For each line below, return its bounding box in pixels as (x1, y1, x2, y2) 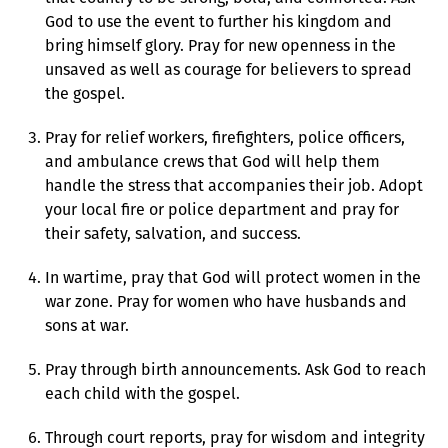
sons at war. (45, 313, 129, 337)
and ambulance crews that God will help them (45, 149, 380, 173)
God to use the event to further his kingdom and (45, 9, 392, 33)
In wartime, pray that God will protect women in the (45, 265, 421, 289)
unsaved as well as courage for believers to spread (45, 57, 412, 81)
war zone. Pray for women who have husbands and (45, 289, 407, 313)
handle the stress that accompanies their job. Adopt (45, 173, 423, 197)
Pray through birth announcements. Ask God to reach (45, 357, 426, 381)
